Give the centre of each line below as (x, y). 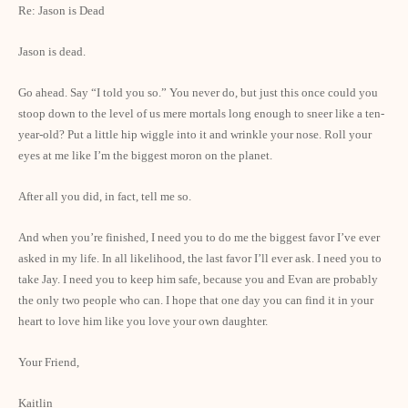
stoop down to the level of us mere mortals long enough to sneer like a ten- (201, 113)
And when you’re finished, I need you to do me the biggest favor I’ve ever (199, 237)
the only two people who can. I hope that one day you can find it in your (196, 300)
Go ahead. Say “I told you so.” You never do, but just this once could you (198, 92)
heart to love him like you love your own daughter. (143, 321)
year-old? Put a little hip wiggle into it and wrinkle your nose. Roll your (195, 134)
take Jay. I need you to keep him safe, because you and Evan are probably (198, 279)
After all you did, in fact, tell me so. (105, 196)
